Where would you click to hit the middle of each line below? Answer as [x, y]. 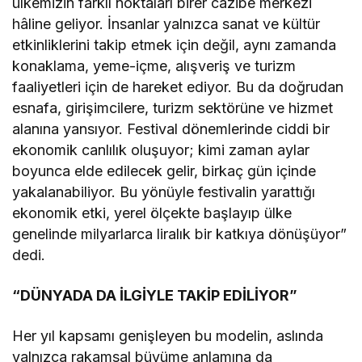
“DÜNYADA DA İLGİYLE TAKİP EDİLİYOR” [155, 295]
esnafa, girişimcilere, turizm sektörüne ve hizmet [173, 107]
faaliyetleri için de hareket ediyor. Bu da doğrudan [178, 86]
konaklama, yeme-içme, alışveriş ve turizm [154, 65]
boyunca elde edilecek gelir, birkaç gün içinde [164, 170]
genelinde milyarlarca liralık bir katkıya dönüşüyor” [180, 234]
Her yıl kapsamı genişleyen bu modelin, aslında [168, 335]
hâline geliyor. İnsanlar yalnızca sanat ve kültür [166, 23]
